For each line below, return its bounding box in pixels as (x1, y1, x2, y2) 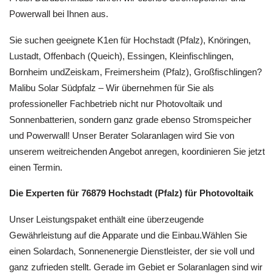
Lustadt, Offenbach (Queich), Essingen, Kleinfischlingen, (9, 50, 234, 61)
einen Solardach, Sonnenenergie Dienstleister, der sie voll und (9, 245, 254, 256)
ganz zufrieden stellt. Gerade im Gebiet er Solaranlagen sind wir (9, 261, 262, 272)
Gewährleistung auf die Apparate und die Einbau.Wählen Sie (9, 229, 247, 240)
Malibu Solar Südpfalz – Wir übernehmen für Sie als (9, 82, 214, 93)
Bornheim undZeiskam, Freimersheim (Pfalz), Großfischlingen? (9, 66, 262, 77)
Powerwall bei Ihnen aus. (9, 9, 108, 19)
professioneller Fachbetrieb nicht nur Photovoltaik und (9, 98, 222, 109)
